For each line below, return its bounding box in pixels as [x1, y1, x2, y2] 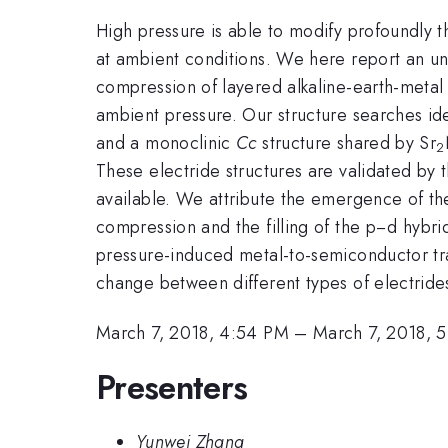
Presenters [96, 363, 248, 411]
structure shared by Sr [256, 129, 437, 156]
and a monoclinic [96, 129, 237, 156]
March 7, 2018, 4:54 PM [96, 320, 289, 347]
